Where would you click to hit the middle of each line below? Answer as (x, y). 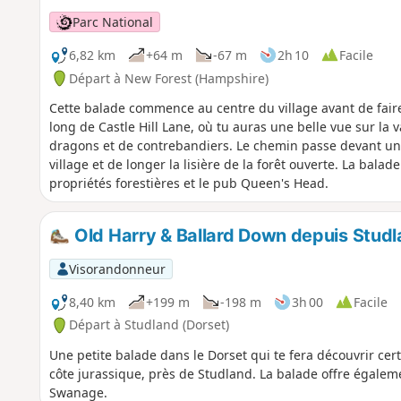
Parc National (112, 21)
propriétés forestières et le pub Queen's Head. (188, 183)
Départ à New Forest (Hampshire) (168, 78)
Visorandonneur (117, 269)
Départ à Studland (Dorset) (149, 325)
